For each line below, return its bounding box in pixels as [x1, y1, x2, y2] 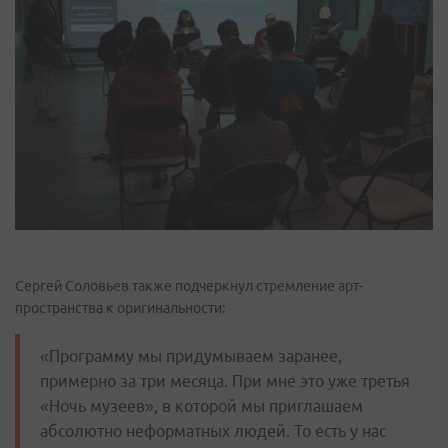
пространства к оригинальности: [15, 299, 225, 316]
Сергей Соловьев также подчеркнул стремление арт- [15, 277, 363, 294]
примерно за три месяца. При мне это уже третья [40, 371, 410, 390]
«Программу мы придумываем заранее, [40, 346, 342, 365]
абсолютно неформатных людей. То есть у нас [40, 421, 386, 440]
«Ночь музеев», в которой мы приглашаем [40, 396, 363, 415]
